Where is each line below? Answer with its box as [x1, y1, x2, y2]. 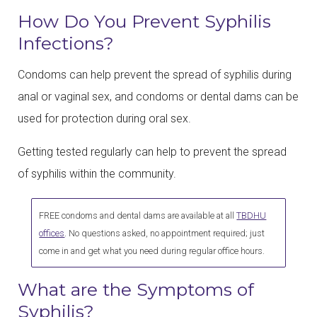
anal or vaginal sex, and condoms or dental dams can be [18, 90, 299, 104]
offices [39, 227, 65, 238]
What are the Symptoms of [18, 278, 254, 300]
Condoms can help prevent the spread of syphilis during [18, 68, 292, 82]
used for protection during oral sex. [18, 112, 191, 126]
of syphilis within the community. [18, 167, 176, 181]
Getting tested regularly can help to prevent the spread [18, 145, 287, 159]
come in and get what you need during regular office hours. [39, 245, 267, 256]
